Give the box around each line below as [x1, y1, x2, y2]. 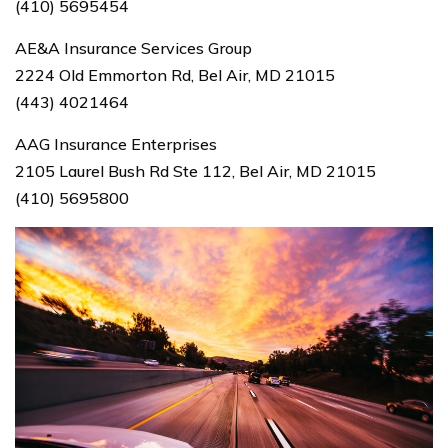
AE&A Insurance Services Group [15, 38, 252, 58]
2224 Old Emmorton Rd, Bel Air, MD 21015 [15, 65, 335, 85]
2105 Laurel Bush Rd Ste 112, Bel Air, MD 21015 [15, 161, 376, 181]
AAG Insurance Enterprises [15, 134, 217, 154]
